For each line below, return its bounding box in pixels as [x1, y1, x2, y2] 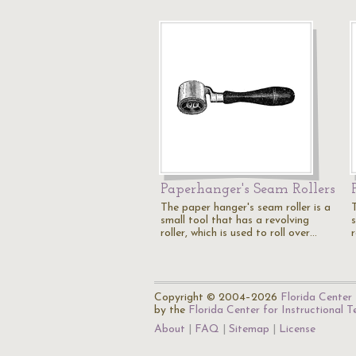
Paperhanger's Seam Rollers [161, 182, 335, 197]
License [279, 323, 315, 335]
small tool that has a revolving [161, 215, 309, 226]
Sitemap [229, 323, 269, 335]
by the [154, 304, 188, 316]
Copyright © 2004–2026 [154, 292, 281, 304]
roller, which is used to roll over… [161, 227, 317, 239]
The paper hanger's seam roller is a [161, 202, 331, 214]
